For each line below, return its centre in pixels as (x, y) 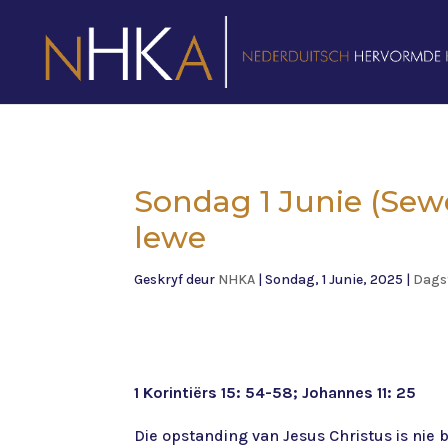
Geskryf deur (176, 279)
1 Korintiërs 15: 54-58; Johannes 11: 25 (275, 392)
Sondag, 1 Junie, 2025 (334, 279)
